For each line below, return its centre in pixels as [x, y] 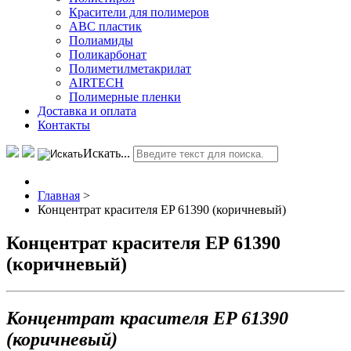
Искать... [107, 153]
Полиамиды [101, 40]
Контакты [64, 125]
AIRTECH [96, 82]
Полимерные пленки [125, 96]
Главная [59, 195]
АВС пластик [105, 26]
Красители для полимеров [139, 12]
